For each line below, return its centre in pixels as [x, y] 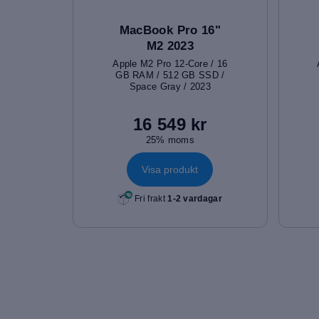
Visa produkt [170, 170]
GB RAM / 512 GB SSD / [170, 75]
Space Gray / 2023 [170, 86]
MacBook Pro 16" [170, 30]
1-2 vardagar [195, 199]
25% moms [170, 140]
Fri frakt [150, 199]
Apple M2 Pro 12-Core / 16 [170, 63]
